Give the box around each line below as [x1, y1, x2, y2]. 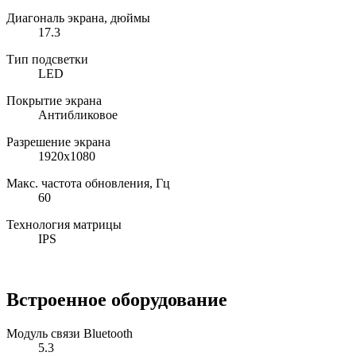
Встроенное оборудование [6, 288, 227, 310]
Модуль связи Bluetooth [6, 326, 133, 340]
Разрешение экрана [6, 134, 110, 149]
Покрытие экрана [6, 93, 102, 107]
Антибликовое [38, 107, 118, 122]
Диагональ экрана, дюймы [6, 10, 150, 25]
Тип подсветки [6, 52, 88, 66]
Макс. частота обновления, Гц [6, 176, 170, 190]
